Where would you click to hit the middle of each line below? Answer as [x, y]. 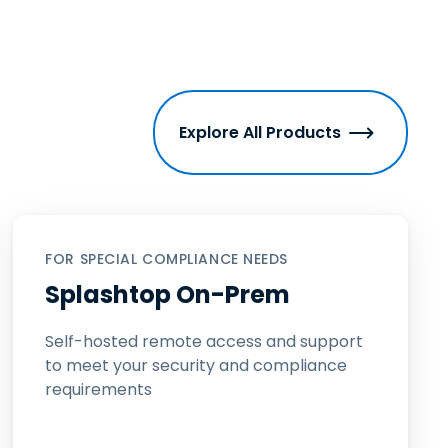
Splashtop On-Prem [168, 294]
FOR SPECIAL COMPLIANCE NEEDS [166, 259]
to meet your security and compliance [196, 365]
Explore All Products [260, 132]
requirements [99, 389]
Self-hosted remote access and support [204, 341]
